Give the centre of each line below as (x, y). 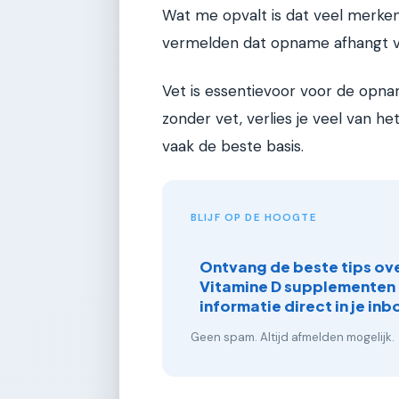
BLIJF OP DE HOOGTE (254, 218)
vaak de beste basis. (233, 146)
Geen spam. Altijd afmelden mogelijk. (293, 337)
